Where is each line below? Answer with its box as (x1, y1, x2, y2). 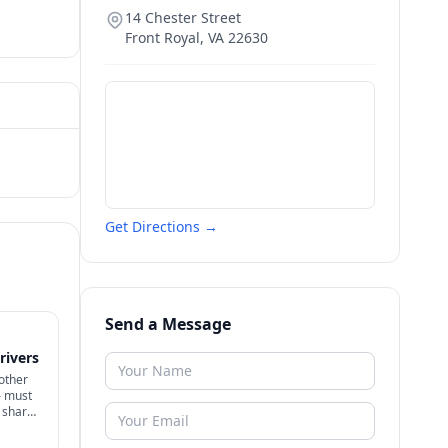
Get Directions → (105, 217, 218, 236)
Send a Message (105, 313, 231, 335)
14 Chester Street (125, 8, 241, 27)
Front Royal (125, 28, 200, 47)
